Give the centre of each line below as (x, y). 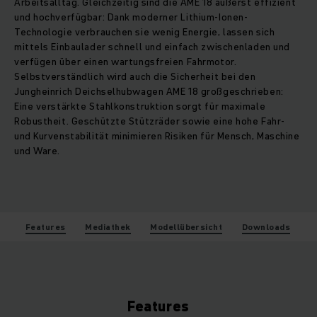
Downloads (266, 226)
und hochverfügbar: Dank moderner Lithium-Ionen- (131, 17)
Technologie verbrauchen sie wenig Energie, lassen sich (145, 31)
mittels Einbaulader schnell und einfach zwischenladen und (152, 46)
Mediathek (108, 226)
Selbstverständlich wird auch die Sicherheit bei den (135, 76)
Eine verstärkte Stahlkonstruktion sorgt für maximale (140, 106)
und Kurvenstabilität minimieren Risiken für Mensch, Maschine (157, 136)
